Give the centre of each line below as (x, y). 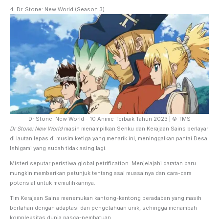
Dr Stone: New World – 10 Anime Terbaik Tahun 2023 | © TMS (109, 119)
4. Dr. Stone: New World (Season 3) (57, 9)
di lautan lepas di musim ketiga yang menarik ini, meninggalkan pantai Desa (109, 138)
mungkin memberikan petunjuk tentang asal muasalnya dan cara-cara (101, 173)
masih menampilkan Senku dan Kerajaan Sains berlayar (135, 128)
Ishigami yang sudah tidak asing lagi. (58, 148)
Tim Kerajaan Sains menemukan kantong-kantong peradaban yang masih (106, 198)
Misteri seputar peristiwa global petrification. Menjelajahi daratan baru (103, 163)
